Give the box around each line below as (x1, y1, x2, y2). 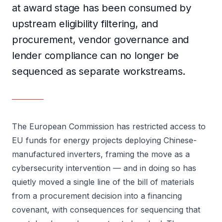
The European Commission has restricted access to (12, 121, 206, 131)
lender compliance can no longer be (12, 50, 179, 61)
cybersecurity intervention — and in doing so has (12, 163, 196, 173)
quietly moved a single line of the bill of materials (12, 177, 194, 187)
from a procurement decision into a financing (12, 191, 182, 201)
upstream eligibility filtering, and (12, 18, 159, 30)
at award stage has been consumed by (12, 2, 191, 14)
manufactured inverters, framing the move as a (12, 149, 190, 159)
